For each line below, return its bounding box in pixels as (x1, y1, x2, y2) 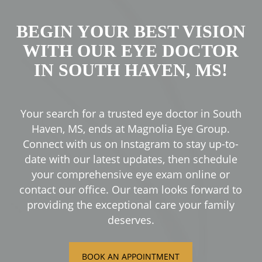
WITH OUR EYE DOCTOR (23, 40, 239, 60)
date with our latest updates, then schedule (24, 151, 237, 166)
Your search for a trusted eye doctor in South (20, 106, 242, 120)
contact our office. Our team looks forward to (19, 182, 243, 196)
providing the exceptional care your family (27, 197, 235, 212)
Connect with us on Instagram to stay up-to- (23, 136, 239, 151)
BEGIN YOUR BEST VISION (16, 21, 246, 41)
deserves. (107, 212, 154, 227)
